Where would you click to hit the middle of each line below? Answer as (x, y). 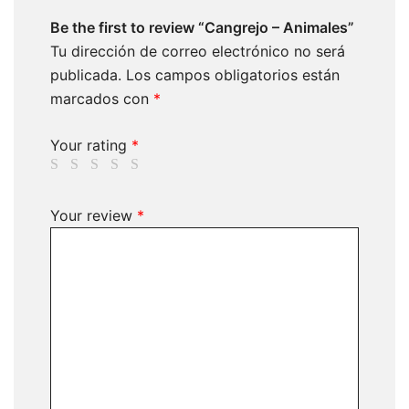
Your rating (91, 145)
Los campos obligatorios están (233, 75)
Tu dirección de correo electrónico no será (198, 51)
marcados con (102, 99)
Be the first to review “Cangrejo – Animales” (202, 27)
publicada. (86, 75)
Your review (94, 215)
